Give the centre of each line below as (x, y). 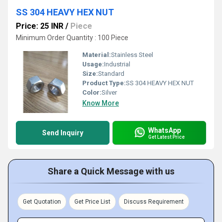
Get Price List (92, 202)
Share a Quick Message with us (111, 171)
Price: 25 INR (40, 26)
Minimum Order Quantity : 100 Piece (72, 38)
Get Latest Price (166, 137)
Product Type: (104, 83)
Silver (109, 92)
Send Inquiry (63, 133)
